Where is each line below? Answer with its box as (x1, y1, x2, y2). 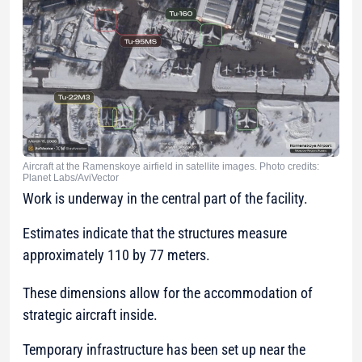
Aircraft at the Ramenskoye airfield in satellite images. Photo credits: (23, 161, 319, 173)
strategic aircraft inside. (23, 306, 158, 324)
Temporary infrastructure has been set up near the (23, 341, 305, 359)
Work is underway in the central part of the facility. (23, 190, 308, 208)
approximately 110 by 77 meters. (23, 246, 210, 264)
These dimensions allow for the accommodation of (23, 284, 313, 302)
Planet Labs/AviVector (23, 172, 119, 184)
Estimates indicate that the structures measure (23, 225, 287, 242)
